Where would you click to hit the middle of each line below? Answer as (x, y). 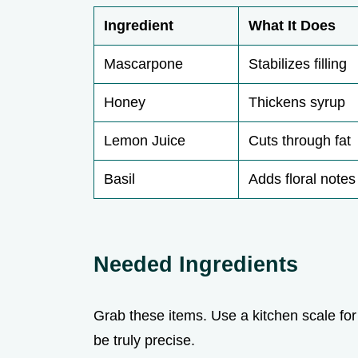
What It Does (292, 26)
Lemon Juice (145, 141)
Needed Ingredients (196, 265)
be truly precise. (144, 341)
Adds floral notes (302, 179)
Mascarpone (143, 64)
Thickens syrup (297, 103)
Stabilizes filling (298, 64)
